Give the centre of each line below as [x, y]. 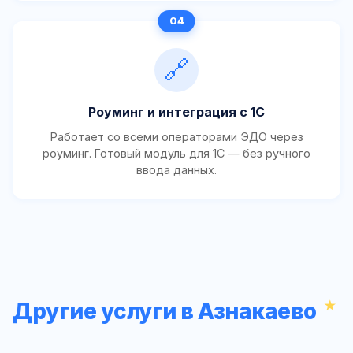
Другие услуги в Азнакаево [165, 311]
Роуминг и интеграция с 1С [176, 112]
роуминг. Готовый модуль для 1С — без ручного [176, 154]
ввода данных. [176, 170]
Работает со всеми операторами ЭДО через [176, 137]
